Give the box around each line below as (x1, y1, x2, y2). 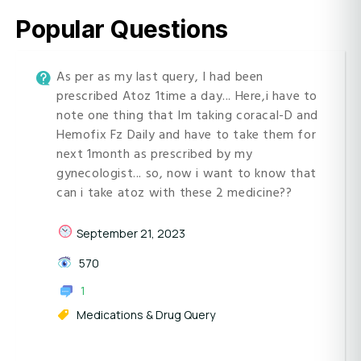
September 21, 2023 (77, 226, 185, 241)
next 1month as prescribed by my (56, 143, 253, 164)
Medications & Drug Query (77, 307, 215, 322)
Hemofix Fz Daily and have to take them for (56, 124, 317, 145)
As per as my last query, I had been (56, 66, 264, 87)
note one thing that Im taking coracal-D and (56, 105, 318, 126)
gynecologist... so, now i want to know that (56, 163, 317, 184)
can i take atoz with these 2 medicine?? (56, 182, 293, 203)
